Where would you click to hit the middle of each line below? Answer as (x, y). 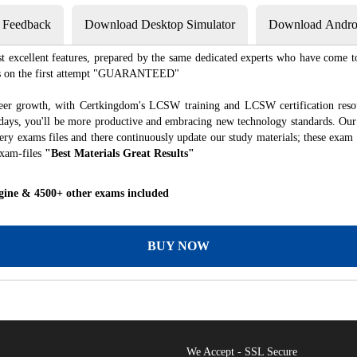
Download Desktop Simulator (160, 24)
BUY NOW (178, 246)
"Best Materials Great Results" (120, 153)
